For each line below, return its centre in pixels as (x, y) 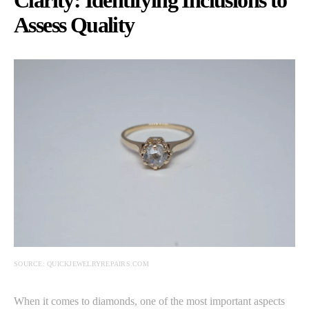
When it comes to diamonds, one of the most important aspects (149, 301)
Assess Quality (74, 24)
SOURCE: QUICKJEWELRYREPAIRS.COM (81, 264)
